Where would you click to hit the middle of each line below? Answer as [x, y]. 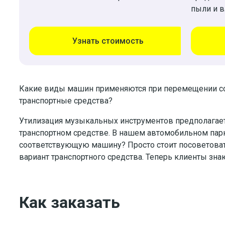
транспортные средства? [66, 101]
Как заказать [70, 202]
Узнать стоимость [108, 41]
